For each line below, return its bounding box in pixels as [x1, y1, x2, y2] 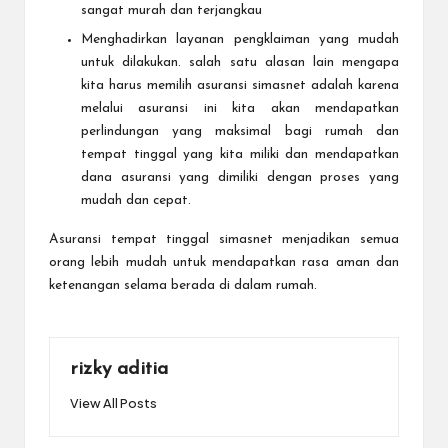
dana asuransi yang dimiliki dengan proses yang [81, 170, 399, 184]
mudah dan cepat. [81, 193, 191, 207]
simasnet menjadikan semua [218, 232, 400, 246]
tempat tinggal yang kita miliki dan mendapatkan [81, 147, 399, 161]
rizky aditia [70, 359, 168, 379]
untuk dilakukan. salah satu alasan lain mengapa [81, 55, 399, 69]
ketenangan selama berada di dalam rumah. [49, 278, 317, 292]
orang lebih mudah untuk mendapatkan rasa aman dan [49, 255, 399, 269]
